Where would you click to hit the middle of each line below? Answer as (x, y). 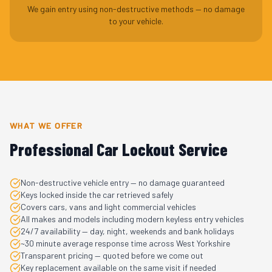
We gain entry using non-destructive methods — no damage (136, 9)
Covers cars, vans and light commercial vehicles (108, 207)
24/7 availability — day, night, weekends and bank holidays (127, 231)
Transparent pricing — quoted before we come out (112, 255)
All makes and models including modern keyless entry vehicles (132, 219)
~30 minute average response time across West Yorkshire (125, 243)
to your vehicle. (136, 21)
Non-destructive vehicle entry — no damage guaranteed (123, 182)
